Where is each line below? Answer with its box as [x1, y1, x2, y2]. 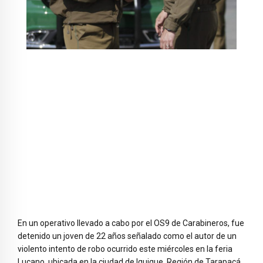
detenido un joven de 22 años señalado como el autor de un [18, 231, 237, 241]
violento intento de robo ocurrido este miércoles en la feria [18, 244, 232, 254]
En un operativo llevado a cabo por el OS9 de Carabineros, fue [18, 218, 244, 228]
